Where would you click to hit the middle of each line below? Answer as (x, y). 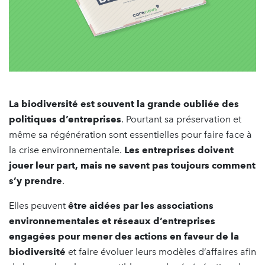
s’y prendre (35, 180)
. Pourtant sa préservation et (181, 119)
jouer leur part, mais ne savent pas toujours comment (132, 165)
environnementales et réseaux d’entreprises (112, 221)
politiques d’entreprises (65, 119)
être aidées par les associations (141, 205)
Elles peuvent (38, 205)
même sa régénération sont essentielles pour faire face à (130, 134)
